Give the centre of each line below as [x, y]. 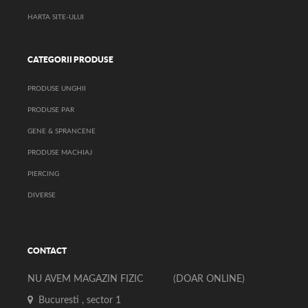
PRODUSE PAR [51, 110]
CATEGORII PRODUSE [70, 59]
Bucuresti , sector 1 [77, 300]
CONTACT [47, 251]
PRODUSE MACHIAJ [60, 153]
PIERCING [43, 174]
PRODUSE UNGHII [57, 89]
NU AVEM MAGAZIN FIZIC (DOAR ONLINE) [136, 279]
